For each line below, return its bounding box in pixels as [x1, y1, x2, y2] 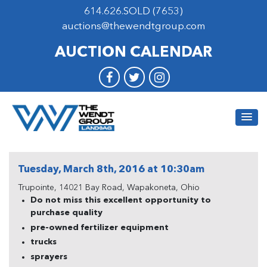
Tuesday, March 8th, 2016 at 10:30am [18, 164, 204, 175]
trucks [30, 238, 57, 246]
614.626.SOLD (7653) [84, 7, 183, 17]
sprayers [30, 252, 67, 261]
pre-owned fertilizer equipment [30, 223, 169, 232]
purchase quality [30, 209, 103, 217]
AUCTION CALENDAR [55, 45, 212, 60]
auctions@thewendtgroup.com [62, 21, 205, 32]
